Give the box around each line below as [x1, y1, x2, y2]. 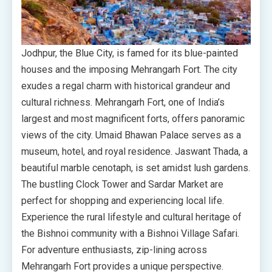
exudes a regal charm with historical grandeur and [21, 80, 230, 92]
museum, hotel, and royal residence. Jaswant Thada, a [21, 146, 248, 158]
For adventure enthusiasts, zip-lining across [21, 244, 207, 256]
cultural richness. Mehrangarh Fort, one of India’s [21, 97, 225, 109]
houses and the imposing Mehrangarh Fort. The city [21, 64, 237, 76]
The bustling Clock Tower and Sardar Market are [21, 178, 223, 191]
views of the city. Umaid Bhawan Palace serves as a [21, 129, 241, 141]
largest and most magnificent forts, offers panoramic [21, 113, 245, 125]
